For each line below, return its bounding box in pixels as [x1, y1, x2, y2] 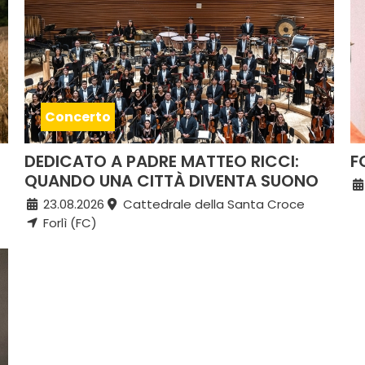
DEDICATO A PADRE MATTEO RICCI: [24, 150, 299, 174]
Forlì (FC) [39, 214, 97, 232]
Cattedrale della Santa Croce [119, 196, 305, 213]
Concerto [45, 108, 111, 127]
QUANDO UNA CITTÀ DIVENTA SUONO [24, 169, 319, 193]
